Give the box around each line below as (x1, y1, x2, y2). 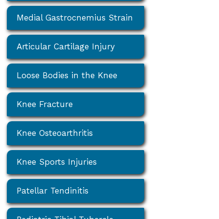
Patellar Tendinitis (17, 185, 89, 196)
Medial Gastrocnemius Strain (17, 12, 133, 22)
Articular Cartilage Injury (17, 41, 115, 51)
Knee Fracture (17, 99, 73, 109)
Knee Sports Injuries (17, 156, 97, 167)
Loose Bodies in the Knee (17, 70, 118, 80)
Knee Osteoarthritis (17, 128, 93, 138)
